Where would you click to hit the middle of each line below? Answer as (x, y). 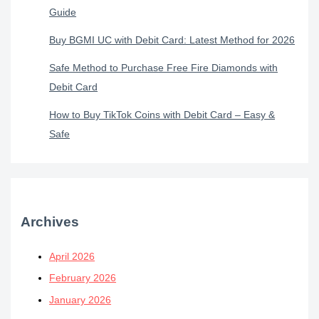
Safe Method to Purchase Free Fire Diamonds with (164, 68)
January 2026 (80, 300)
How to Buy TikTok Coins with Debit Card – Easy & (162, 115)
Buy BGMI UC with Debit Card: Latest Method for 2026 (172, 40)
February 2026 (83, 278)
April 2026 (72, 256)
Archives (50, 222)
